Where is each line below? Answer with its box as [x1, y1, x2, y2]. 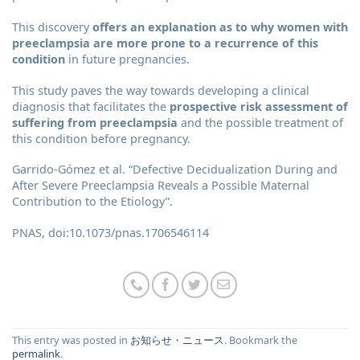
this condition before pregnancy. [12, 130, 190, 146]
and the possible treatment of [181, 114, 343, 130]
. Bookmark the [224, 333, 297, 348]
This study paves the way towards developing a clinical [12, 82, 309, 98]
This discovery [12, 18, 89, 35]
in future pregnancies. [68, 51, 190, 67]
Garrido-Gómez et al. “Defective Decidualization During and [12, 162, 337, 178]
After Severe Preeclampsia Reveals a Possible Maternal [12, 178, 309, 194]
